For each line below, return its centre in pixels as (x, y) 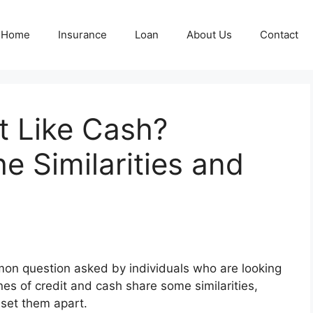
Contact (279, 35)
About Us (209, 35)
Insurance (82, 35)
